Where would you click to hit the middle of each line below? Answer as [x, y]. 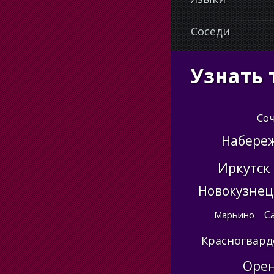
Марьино [234, 215]
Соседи [210, 31]
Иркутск [244, 168]
